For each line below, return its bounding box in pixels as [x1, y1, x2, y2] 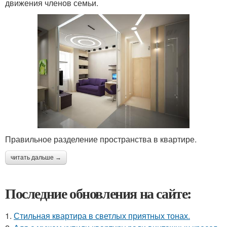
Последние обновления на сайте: [5, 183, 192, 204]
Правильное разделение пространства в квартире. [5, 133, 197, 145]
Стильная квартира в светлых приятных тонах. [14, 210, 190, 222]
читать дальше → [11, 154, 61, 162]
